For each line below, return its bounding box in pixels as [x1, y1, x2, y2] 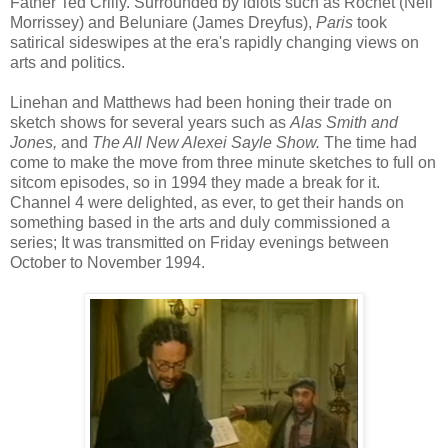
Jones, [10, 133, 61, 151]
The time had [320, 133, 417, 151]
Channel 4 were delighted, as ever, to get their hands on [10, 193, 404, 211]
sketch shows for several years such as [10, 113, 290, 131]
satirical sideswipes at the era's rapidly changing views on [10, 33, 419, 51]
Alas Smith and [290, 113, 398, 131]
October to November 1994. [10, 253, 205, 271]
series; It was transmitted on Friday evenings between [10, 233, 389, 251]
